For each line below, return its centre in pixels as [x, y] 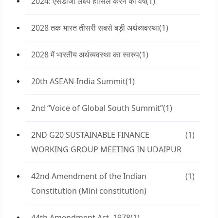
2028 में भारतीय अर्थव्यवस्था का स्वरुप [85, 54]
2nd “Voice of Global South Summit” [97, 108]
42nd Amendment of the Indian [89, 176]
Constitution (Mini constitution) [89, 191]
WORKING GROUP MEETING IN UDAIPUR [106, 149]
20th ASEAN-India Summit [78, 81]
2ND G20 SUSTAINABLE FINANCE [90, 135]
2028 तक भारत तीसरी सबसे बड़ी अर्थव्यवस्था [95, 28]
